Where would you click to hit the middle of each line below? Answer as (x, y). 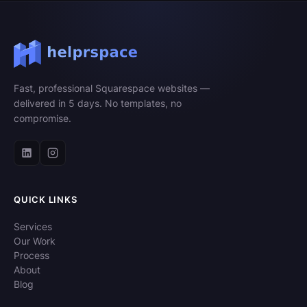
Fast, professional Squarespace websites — (112, 88)
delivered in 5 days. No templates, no (98, 103)
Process (32, 255)
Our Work (35, 241)
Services (33, 226)
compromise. (42, 118)
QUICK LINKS (46, 199)
